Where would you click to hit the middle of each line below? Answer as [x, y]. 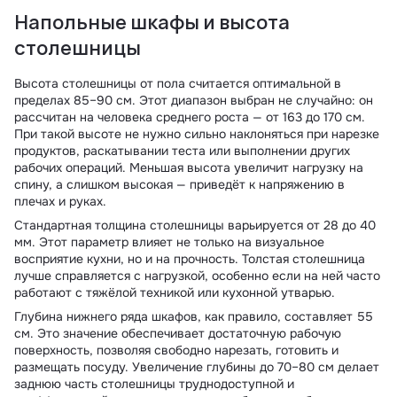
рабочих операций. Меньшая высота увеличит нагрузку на [189, 167]
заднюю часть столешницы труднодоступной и [154, 384]
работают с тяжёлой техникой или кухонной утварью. [175, 292]
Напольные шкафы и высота [152, 22]
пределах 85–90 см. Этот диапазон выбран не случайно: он [194, 100]
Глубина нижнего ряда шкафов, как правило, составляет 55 [194, 316]
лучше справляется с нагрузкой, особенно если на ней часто [197, 276]
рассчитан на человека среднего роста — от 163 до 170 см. [190, 117]
